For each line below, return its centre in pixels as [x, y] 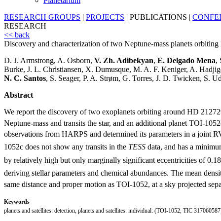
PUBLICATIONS [158, 17]
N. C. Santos [25, 78]
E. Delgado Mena [186, 61]
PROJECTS [105, 17]
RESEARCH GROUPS [42, 17]
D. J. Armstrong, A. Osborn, [49, 61]
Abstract [18, 95]
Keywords [17, 202]
